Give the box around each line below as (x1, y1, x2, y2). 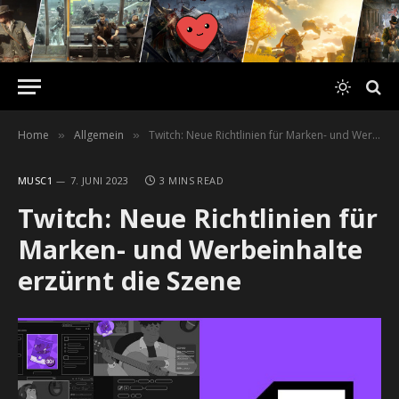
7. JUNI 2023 (69, 174, 129, 187)
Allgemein (74, 127, 124, 142)
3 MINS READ (159, 174, 224, 187)
